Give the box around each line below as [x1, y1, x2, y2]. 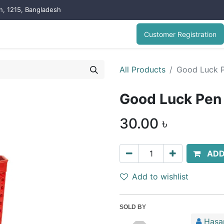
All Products [119, 64, 165, 74]
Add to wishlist [132, 171, 188, 181]
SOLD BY [119, 203, 146, 210]
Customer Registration [144, 29, 216, 38]
